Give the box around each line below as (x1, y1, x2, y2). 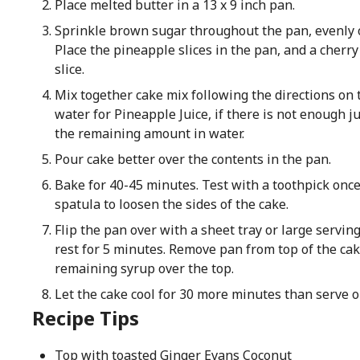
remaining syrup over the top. (54, 260, 234, 277)
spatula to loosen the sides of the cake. (54, 195, 288, 213)
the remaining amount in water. (54, 125, 244, 142)
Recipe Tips (32, 305, 139, 331)
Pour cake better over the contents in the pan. (54, 150, 331, 168)
